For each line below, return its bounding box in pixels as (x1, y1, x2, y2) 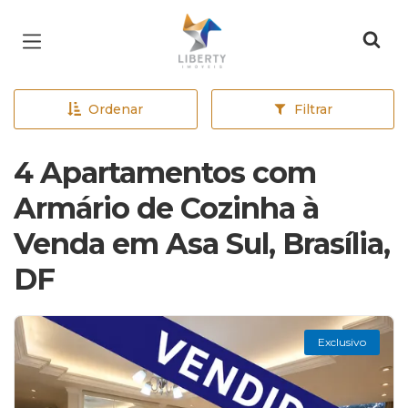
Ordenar (88, 101, 144, 117)
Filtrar (293, 101, 332, 117)
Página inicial (178, 16, 299, 38)
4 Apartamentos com (14, 155, 316, 190)
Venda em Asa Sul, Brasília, (14, 226, 390, 261)
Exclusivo (318, 335, 366, 349)
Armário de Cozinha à (14, 190, 319, 226)
